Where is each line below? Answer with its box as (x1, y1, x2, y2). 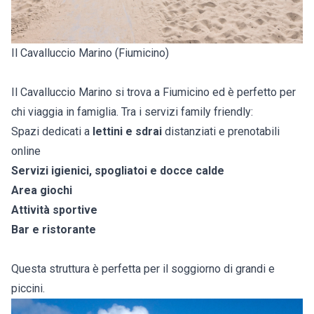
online (11, 144, 41, 158)
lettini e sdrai (90, 125, 162, 139)
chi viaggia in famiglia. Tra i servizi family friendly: (11, 105, 253, 119)
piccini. (11, 282, 45, 296)
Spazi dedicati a (11, 125, 90, 139)
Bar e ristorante (11, 223, 96, 237)
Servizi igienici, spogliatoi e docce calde (11, 164, 224, 178)
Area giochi (11, 184, 72, 198)
